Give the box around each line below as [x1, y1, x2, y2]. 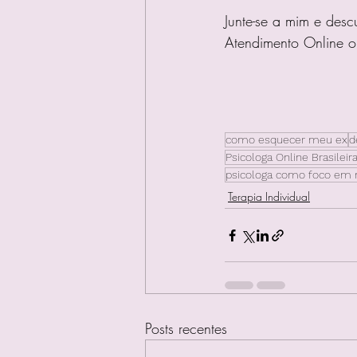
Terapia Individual [228, 189, 310, 204]
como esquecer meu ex [226, 133, 347, 146]
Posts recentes [145, 319, 227, 338]
